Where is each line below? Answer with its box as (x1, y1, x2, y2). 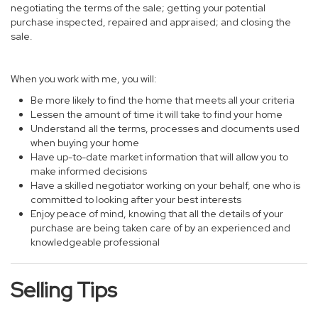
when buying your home (31, 136, 139, 149)
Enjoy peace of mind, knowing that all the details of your (31, 207, 283, 220)
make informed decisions (31, 165, 147, 177)
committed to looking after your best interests (31, 193, 241, 206)
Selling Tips (11, 275, 117, 304)
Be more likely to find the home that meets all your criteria (31, 94, 295, 106)
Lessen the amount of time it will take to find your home (31, 108, 283, 121)
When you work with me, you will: (11, 72, 157, 85)
